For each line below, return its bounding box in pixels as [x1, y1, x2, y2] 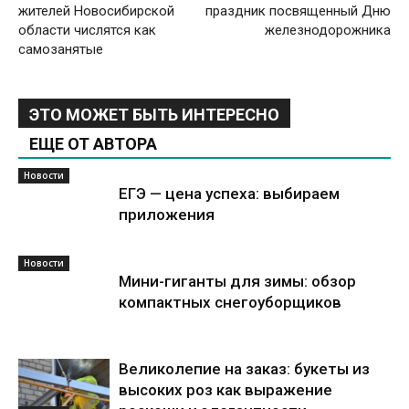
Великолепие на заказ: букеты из [119, 360, 370, 378]
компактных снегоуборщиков [119, 293, 341, 311]
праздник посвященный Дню [205, 3, 391, 19]
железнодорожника [265, 22, 391, 38]
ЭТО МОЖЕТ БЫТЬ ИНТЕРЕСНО [29, 105, 279, 124]
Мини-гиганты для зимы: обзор [119, 272, 356, 290]
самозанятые [18, 41, 103, 58]
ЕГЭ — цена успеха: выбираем [119, 184, 340, 203]
